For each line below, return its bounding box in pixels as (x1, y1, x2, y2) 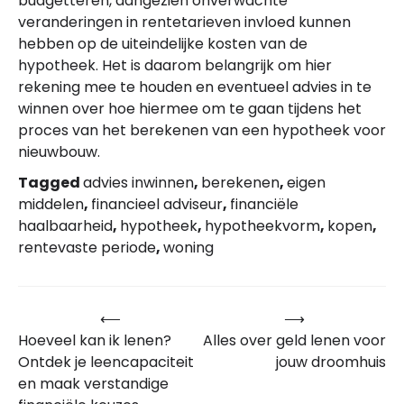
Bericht (17, 309, 82, 335)
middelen (18, 194, 84, 216)
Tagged (18, 172, 83, 194)
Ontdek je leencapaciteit (18, 352, 194, 373)
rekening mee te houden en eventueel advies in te (18, 77, 372, 98)
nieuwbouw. (18, 142, 100, 163)
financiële (230, 194, 298, 216)
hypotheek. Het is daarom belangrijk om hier (18, 55, 332, 77)
